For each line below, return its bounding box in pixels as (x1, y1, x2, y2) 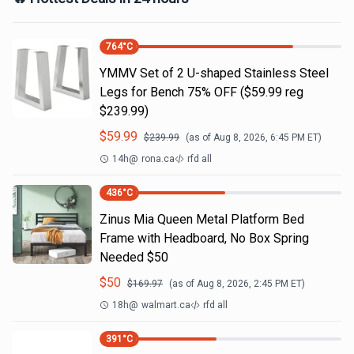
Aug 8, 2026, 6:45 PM (213, 132, 305, 143)
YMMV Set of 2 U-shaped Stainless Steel (100, 66, 329, 81)
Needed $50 (100, 250, 168, 265)
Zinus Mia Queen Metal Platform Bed (100, 212, 304, 227)
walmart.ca (141, 299, 190, 311)
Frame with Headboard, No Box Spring (100, 231, 309, 246)
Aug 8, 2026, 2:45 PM (197, 278, 288, 289)
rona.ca (141, 153, 175, 164)
